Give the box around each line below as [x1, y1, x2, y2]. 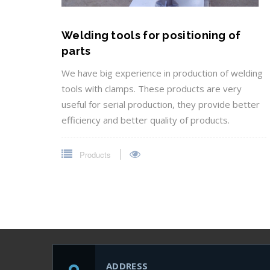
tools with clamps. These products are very [61, 82, 242, 95]
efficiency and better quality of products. [61, 113, 230, 126]
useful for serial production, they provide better [61, 98, 260, 110]
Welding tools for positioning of [61, 28, 241, 42]
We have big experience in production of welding [61, 66, 263, 79]
